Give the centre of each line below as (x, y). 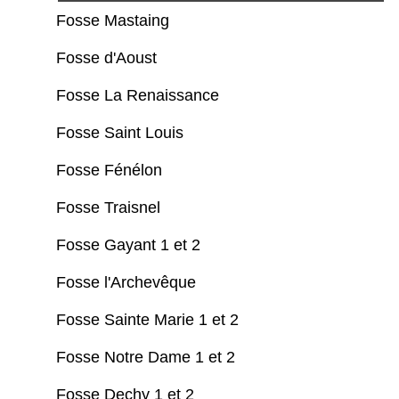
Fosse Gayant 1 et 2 (130, 245)
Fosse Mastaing (115, 21)
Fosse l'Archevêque (128, 283)
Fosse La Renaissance (140, 96)
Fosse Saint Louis (122, 133)
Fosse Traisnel (110, 208)
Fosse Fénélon (111, 171)
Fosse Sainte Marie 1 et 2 (150, 320)
